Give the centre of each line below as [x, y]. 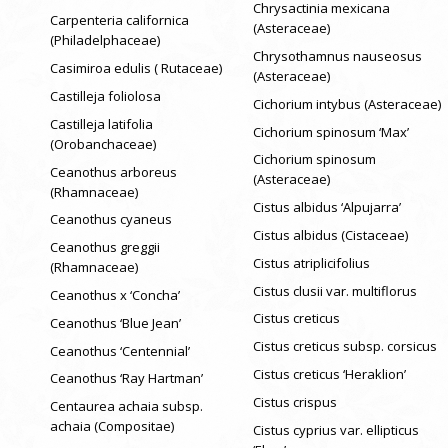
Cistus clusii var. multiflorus [334, 290]
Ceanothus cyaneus [111, 219]
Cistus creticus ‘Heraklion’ [329, 373]
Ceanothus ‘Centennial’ [120, 350]
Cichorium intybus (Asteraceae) [346, 103]
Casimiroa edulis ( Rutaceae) [136, 68]
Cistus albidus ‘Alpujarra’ [326, 207]
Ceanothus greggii [105, 247]
